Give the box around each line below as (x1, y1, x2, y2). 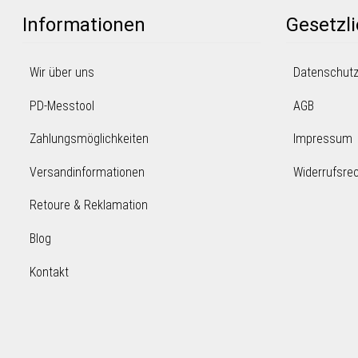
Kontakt (29, 264, 69, 280)
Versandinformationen (29, 164, 145, 180)
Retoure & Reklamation (29, 197, 148, 213)
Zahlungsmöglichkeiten (29, 131, 149, 147)
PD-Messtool (29, 97, 94, 113)
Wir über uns (29, 64, 94, 80)
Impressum (292, 131, 352, 147)
